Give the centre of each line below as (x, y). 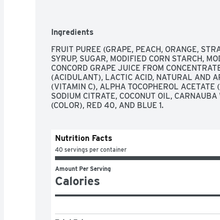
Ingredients (72, 32)
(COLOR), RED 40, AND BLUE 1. (107, 105)
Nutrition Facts (84, 138)
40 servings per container (91, 149)
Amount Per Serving (83, 168)
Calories (78, 181)
